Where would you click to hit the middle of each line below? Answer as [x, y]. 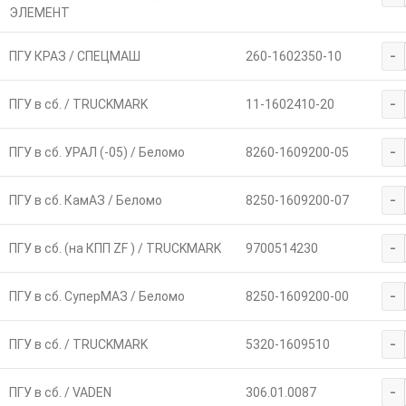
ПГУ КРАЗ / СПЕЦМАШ [74, 56]
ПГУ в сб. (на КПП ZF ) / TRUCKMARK [115, 248]
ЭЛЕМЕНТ [39, 12]
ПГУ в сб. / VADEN [60, 392]
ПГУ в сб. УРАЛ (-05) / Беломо [97, 152]
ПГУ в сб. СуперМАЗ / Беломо [97, 296]
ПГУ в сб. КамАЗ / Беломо [85, 200]
